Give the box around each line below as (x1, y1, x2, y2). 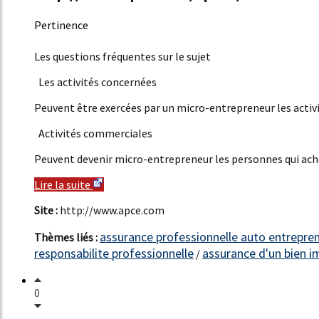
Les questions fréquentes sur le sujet (34, 48, 211, 63)
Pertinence (34, 17, 88, 32)
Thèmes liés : (34, 229, 100, 244)
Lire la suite (34, 177, 93, 192)
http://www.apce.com (60, 202, 164, 217)
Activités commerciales (34, 125, 152, 140)
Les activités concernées (34, 74, 157, 89)
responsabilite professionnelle (34, 244, 194, 261)
